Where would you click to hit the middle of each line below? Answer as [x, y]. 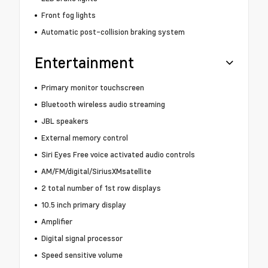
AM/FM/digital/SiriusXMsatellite [96, 171]
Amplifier [57, 222]
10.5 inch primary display [83, 205]
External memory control [84, 138]
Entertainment [84, 63]
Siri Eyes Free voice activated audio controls [118, 155]
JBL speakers [65, 121]
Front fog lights [68, 15]
